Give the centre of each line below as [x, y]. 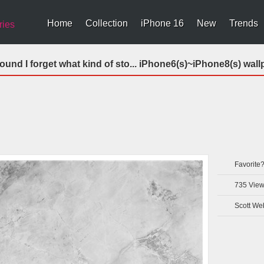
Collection [107, 23]
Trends [244, 23]
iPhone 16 [162, 23]
